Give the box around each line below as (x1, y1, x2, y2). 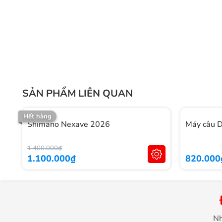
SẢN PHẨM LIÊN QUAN (22, 86, 133, 100)
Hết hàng (23, 111, 52, 121)
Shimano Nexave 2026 (27, 118, 110, 130)
